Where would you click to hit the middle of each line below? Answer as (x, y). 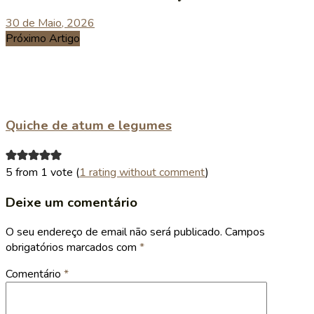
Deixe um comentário (71, 202)
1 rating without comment (142, 172)
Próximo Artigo (43, 39)
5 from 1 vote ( (42, 172)
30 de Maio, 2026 (50, 23)
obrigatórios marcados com (73, 248)
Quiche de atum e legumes (89, 126)
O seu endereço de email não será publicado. (114, 232)
